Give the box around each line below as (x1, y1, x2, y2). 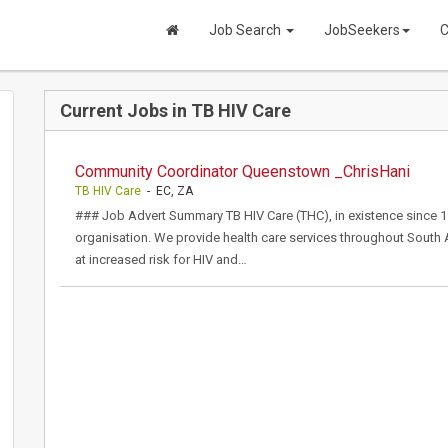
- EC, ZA (141, 184, 193, 198)
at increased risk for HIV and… (75, 252, 247, 267)
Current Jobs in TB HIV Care (60, 100, 291, 121)
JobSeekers (324, 22, 400, 38)
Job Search (209, 22, 284, 38)
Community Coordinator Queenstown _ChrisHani (75, 162, 410, 181)
